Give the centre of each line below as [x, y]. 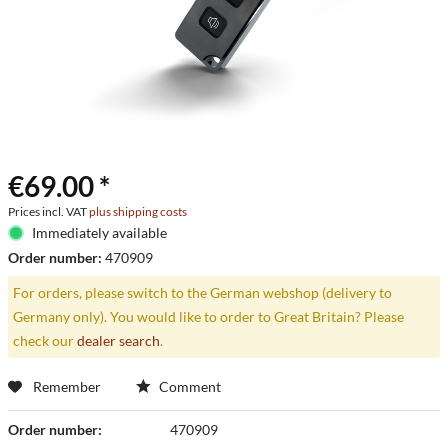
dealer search [118, 340]
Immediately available [99, 232]
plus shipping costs [138, 211]
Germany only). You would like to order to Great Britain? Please [208, 316]
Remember [67, 386]
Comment [188, 386]
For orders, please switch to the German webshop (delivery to [202, 292]
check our [44, 340]
